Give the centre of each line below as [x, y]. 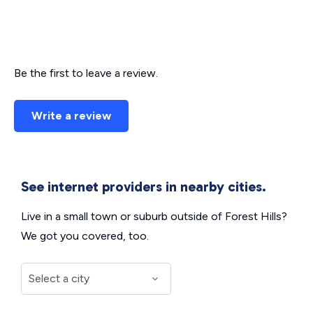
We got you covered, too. [85, 236]
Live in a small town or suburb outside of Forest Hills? [154, 216]
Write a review [71, 116]
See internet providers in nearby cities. [144, 187]
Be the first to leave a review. [86, 73]
